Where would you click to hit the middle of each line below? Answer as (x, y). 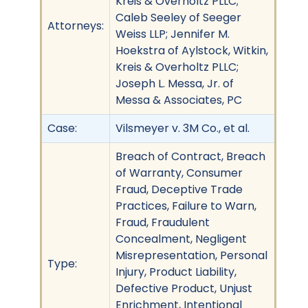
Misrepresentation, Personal (191, 255)
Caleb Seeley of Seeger (178, 17)
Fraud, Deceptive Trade (179, 189)
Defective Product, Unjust (184, 288)
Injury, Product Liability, (176, 272)
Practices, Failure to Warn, (186, 206)
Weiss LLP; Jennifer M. (173, 34)
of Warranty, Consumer (179, 173)
